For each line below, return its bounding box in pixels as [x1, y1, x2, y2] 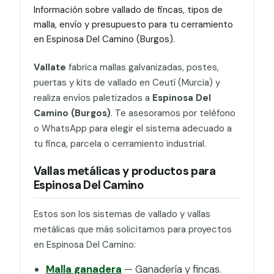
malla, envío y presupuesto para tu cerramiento [33, 18, 233, 31]
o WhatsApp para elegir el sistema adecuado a [33, 122, 232, 135]
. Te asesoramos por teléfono [110, 106, 235, 119]
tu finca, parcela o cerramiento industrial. [33, 137, 206, 150]
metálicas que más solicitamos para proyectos [33, 223, 232, 236]
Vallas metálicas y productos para [33, 164, 216, 179]
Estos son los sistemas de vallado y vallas [33, 208, 210, 221]
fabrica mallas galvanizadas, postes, [65, 61, 219, 73]
